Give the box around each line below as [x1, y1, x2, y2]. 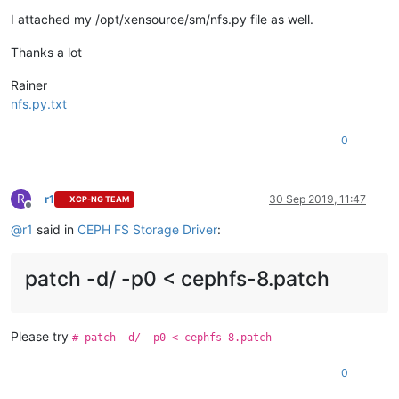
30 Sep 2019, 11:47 [269, 191, 366, 206]
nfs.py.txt [11, 95, 67, 111]
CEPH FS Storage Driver [77, 221, 217, 237]
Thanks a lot [11, 44, 82, 60]
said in [33, 221, 77, 237]
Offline [28, 204, 61, 218]
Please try [11, 328, 72, 344]
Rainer [11, 77, 47, 93]
